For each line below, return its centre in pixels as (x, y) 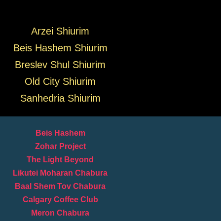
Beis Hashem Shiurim (60, 48)
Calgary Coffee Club (60, 200)
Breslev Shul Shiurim (60, 65)
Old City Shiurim (60, 81)
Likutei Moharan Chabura (60, 173)
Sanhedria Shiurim (60, 98)
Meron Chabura (60, 213)
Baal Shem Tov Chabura (60, 186)
